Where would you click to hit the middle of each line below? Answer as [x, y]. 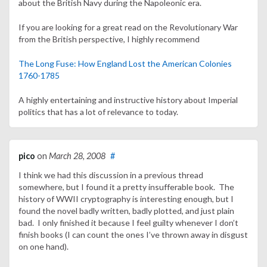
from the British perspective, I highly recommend [109, 39]
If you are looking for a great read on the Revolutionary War [128, 27]
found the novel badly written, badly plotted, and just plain [126, 211]
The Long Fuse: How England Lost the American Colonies [125, 64]
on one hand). [45, 247]
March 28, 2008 [77, 156]
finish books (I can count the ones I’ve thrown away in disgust [133, 235]
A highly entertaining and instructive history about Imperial [128, 100]
